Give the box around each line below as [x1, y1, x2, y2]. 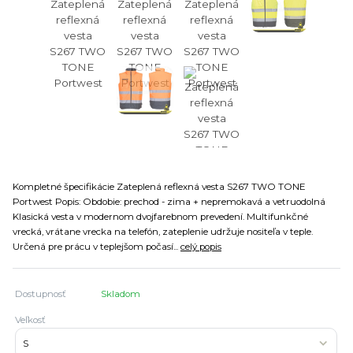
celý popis [180, 240, 221, 252]
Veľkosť [15, 314, 46, 325]
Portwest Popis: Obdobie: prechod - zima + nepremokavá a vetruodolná [13, 195, 325, 207]
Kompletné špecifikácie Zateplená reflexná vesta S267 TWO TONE [13, 180, 306, 192]
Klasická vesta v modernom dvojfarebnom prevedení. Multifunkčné [13, 210, 308, 222]
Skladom [101, 288, 141, 299]
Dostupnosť [15, 288, 67, 299]
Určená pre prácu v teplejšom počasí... [13, 240, 180, 252]
